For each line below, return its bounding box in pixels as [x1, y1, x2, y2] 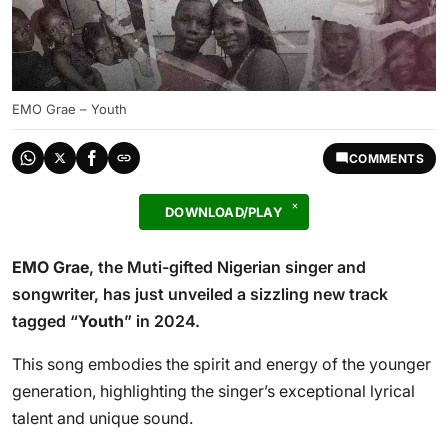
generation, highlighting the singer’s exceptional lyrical [12, 381, 415, 401]
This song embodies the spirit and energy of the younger [12, 354, 431, 374]
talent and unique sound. [12, 408, 193, 428]
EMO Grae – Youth [12, 101, 127, 117]
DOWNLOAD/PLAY [165, 204, 283, 220]
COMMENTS [348, 150, 424, 166]
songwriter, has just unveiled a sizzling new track [12, 284, 388, 304]
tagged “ [12, 311, 78, 331]
